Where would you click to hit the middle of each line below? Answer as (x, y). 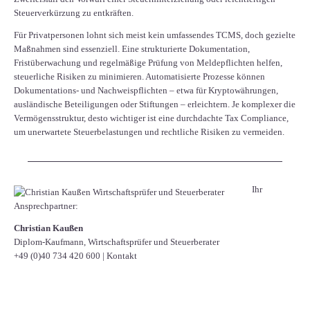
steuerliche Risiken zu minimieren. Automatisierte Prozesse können (139, 77)
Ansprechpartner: (46, 206)
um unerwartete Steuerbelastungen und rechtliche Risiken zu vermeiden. (149, 132)
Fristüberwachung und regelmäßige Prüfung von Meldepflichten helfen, (148, 63)
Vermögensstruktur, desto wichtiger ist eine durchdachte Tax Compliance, (151, 118)
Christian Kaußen (48, 228)
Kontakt (122, 256)
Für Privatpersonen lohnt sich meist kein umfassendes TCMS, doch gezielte (155, 35)
